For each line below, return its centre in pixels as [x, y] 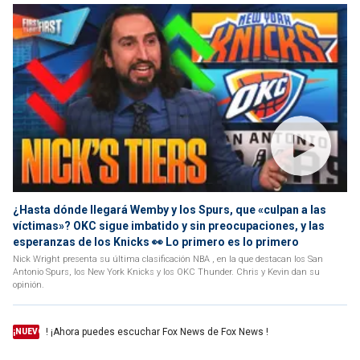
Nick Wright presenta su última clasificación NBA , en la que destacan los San [168, 259]
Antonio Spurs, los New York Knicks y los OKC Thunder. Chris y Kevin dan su [166, 272]
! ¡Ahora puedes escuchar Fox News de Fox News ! [157, 332]
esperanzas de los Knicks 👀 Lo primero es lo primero [156, 242]
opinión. [29, 285]
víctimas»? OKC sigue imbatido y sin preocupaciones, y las [169, 226]
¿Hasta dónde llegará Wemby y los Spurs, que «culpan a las [170, 210]
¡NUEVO [29, 331]
